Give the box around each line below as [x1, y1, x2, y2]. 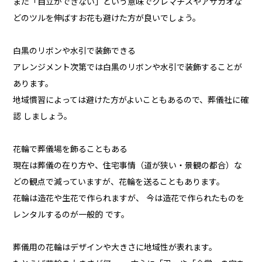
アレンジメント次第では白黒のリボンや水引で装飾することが [13, 63, 243, 73]
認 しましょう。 [13, 112, 73, 122]
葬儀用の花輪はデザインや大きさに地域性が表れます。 [13, 243, 218, 253]
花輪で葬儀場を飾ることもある [13, 144, 128, 154]
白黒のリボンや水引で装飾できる [13, 46, 136, 56]
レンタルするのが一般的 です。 [13, 210, 130, 220]
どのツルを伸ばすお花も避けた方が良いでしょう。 [13, 13, 201, 23]
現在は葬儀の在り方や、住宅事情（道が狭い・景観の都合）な [13, 161, 243, 171]
